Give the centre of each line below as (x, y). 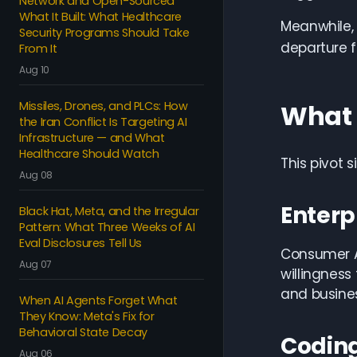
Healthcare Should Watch (89, 154)
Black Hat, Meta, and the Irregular (109, 211)
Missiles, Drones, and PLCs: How (104, 106)
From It (38, 49)
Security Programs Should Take (104, 33)
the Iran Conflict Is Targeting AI (103, 122)
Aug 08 (36, 175)
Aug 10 (34, 70)
